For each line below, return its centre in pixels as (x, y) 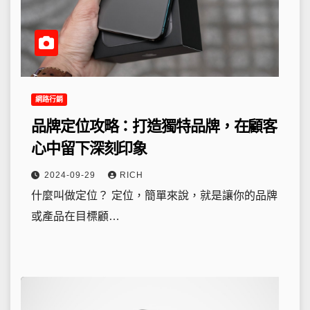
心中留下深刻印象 (89, 148)
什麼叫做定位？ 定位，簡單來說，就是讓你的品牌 (154, 195)
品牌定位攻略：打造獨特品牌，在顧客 (154, 126)
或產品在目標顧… (75, 216)
